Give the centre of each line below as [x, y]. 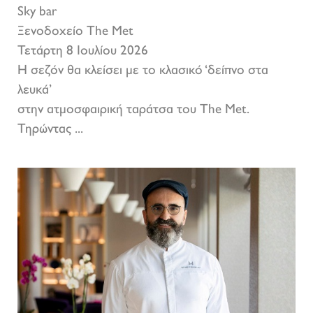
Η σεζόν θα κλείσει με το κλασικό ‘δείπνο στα [143, 71]
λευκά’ [36, 91]
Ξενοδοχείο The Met [77, 32]
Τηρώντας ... [50, 130]
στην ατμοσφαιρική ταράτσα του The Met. [135, 110]
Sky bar [39, 13]
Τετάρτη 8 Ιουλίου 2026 [83, 52]
